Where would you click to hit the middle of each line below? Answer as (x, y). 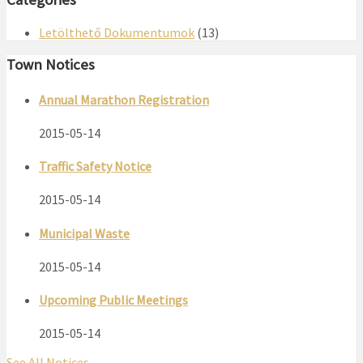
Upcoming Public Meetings (113, 300)
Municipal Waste (84, 233)
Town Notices (51, 65)
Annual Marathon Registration (124, 99)
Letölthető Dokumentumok (117, 32)
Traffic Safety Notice (95, 167)
